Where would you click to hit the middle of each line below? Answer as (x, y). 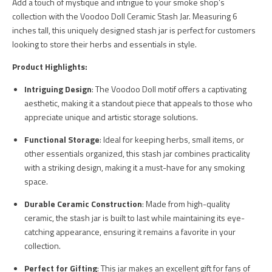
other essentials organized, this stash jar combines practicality (137, 154)
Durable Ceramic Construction (83, 204)
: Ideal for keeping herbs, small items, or (172, 140)
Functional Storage (62, 140)
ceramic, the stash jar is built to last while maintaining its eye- (134, 218)
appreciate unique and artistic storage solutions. (111, 117)
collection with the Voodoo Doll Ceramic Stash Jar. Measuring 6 (125, 16)
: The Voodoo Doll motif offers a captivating (169, 89)
